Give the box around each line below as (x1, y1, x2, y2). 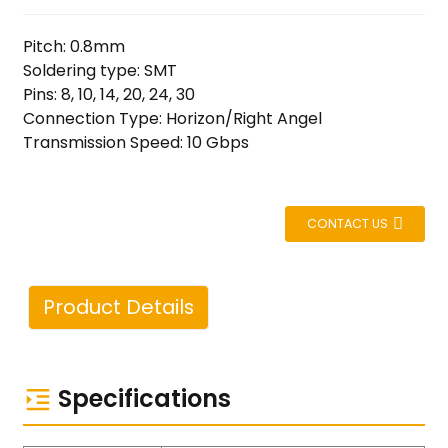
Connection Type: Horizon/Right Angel (22, 107, 322, 130)
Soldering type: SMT (22, 59, 177, 82)
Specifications (57, 382, 231, 415)
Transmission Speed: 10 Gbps (22, 131, 249, 154)
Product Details (42, 293, 194, 321)
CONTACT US (307, 215, 389, 232)
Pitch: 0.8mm (22, 35, 125, 58)
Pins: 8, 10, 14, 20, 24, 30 (22, 83, 195, 106)
